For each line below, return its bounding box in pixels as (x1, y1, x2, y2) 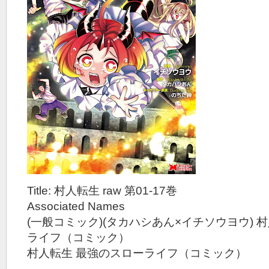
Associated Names (27, 200, 125, 213)
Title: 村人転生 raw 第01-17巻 (27, 184, 177, 197)
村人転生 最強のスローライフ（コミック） (27, 247, 247, 259)
